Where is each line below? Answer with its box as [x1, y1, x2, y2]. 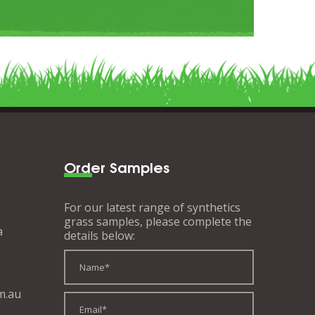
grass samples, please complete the [64, 214, 252, 229]
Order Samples [64, 155, 169, 177]
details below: [64, 228, 135, 243]
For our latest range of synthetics [64, 200, 240, 215]
